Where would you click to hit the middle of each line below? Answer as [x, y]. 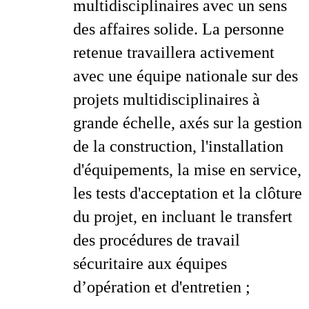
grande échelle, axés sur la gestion [188, 123]
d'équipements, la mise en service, [187, 170]
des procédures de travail [157, 240]
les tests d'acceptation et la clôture [188, 193]
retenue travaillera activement [174, 52]
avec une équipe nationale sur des [186, 76]
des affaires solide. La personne [179, 29]
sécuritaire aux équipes [150, 263]
